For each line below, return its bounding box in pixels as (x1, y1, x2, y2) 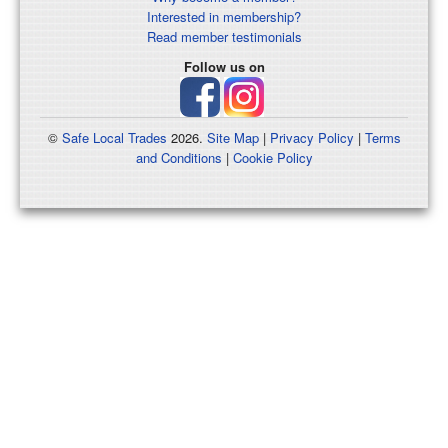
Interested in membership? (147, 7, 301, 27)
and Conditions (135, 148, 222, 168)
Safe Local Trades (61, 128, 167, 148)
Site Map (206, 128, 259, 148)
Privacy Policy (269, 128, 354, 148)
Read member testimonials (146, 27, 302, 47)
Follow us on (183, 57, 265, 77)
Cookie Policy (232, 148, 313, 168)
